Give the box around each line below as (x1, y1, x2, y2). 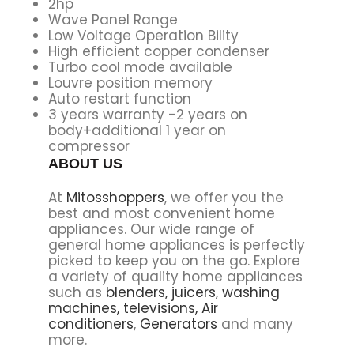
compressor (47, 136, 130, 156)
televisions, (122, 298, 198, 318)
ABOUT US (47, 155, 122, 171)
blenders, (105, 282, 168, 302)
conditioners (47, 314, 134, 333)
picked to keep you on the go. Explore (47, 250, 300, 270)
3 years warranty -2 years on (47, 104, 247, 124)
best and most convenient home (47, 203, 275, 223)
